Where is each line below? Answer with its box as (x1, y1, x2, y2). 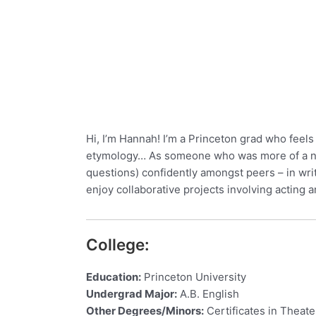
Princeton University (141, 270, 246, 284)
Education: (86, 270, 141, 284)
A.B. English (177, 287, 239, 300)
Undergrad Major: (86, 287, 177, 300)
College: (86, 235, 150, 254)
